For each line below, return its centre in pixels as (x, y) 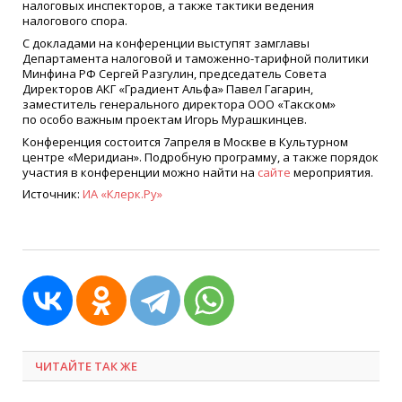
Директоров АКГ (69, 88)
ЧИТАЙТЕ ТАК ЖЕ (86, 366)
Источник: (52, 194)
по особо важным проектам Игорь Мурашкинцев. (165, 119)
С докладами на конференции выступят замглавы (166, 43)
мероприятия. (332, 172)
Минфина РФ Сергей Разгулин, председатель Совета (175, 73)
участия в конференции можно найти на (140, 172)
